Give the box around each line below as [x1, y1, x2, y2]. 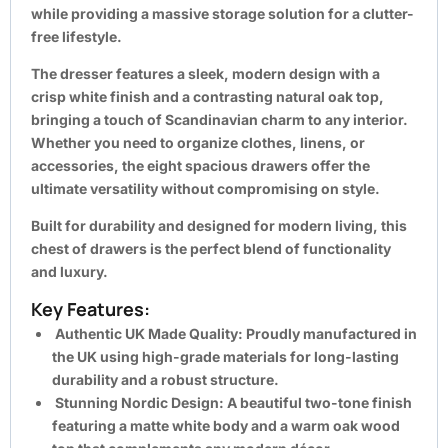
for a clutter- [325, 4, 414, 22]
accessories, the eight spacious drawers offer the [31, 156, 370, 174]
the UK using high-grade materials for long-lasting [52, 347, 399, 365]
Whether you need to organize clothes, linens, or [31, 133, 365, 151]
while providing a [31, 4, 152, 22]
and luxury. [31, 262, 108, 280]
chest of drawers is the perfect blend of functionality [31, 239, 391, 257]
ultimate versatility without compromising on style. [31, 179, 380, 197]
